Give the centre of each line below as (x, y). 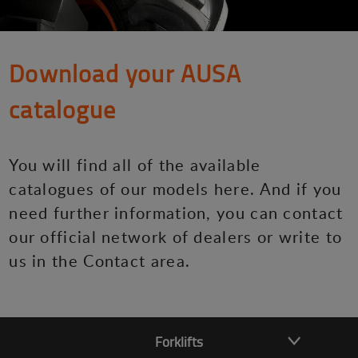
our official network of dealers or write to (176, 237)
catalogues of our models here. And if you (175, 189)
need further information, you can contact (176, 213)
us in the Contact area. (100, 261)
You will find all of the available (135, 165)
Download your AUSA (125, 74)
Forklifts (179, 342)
